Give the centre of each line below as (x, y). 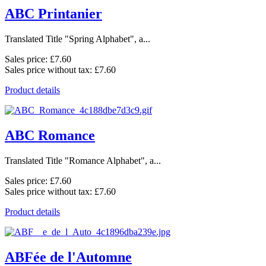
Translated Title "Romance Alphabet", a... (83, 160)
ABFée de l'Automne (68, 257)
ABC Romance (50, 135)
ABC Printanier (53, 13)
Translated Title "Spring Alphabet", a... (77, 39)
